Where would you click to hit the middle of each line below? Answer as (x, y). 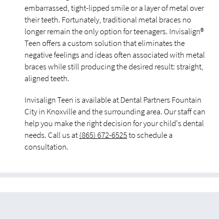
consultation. (46, 147)
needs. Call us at (52, 135)
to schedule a (150, 135)
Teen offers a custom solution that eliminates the (105, 43)
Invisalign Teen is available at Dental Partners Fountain (113, 100)
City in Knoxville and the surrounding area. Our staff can (115, 111)
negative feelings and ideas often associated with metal (115, 55)
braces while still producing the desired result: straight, (114, 66)
